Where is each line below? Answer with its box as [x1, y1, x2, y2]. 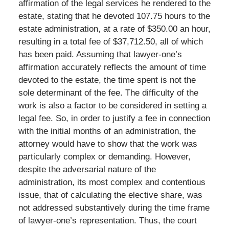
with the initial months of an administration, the [18, 126, 196, 136]
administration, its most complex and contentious [18, 177, 205, 187]
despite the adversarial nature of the [18, 164, 156, 174]
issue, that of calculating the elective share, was [18, 190, 202, 200]
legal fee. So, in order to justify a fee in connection [18, 113, 210, 123]
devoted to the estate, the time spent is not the [18, 75, 196, 85]
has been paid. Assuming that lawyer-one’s [18, 49, 182, 59]
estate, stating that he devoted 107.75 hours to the [18, 11, 210, 21]
